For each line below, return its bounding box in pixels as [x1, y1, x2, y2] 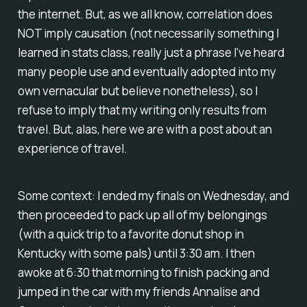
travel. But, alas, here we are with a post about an [17, 121, 272, 138]
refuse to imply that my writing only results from [17, 102, 267, 119]
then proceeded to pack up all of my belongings [17, 206, 267, 223]
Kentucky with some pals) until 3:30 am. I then [17, 245, 255, 261]
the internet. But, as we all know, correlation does [17, 6, 273, 23]
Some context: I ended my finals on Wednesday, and [17, 187, 289, 204]
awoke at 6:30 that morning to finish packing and [17, 264, 269, 280]
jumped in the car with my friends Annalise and [17, 283, 260, 299]
